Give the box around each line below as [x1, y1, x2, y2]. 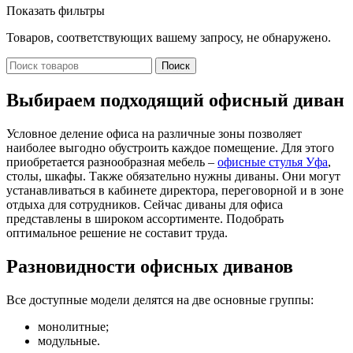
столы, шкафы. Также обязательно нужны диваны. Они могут [6, 169, 340, 183]
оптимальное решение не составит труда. [6, 225, 228, 240]
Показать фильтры [6, 3, 105, 17]
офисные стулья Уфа [217, 154, 328, 169]
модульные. [38, 333, 100, 347]
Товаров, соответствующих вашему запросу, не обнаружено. [6, 30, 331, 44]
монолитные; [38, 319, 109, 333]
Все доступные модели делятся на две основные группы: [6, 292, 314, 307]
